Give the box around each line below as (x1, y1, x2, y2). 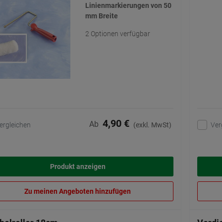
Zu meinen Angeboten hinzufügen (24, 187, 131, 196)
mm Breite (85, 12, 118, 20)
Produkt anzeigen (50, 163, 106, 171)
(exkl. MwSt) (133, 121, 171, 129)
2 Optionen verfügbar (85, 30, 150, 38)
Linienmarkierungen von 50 (85, 1, 171, 10)
